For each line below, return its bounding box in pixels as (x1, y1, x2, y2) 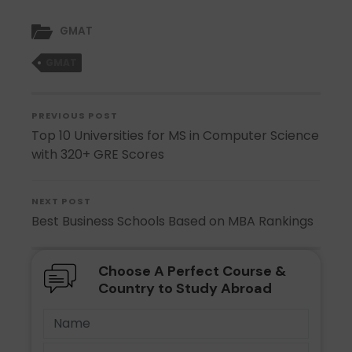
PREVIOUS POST (31, 109, 119, 123)
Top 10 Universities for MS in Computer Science (31, 126, 320, 145)
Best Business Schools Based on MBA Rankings (31, 212, 314, 231)
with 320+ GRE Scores (31, 145, 165, 164)
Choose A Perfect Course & (97, 262, 286, 281)
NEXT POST (31, 195, 92, 208)
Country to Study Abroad (97, 279, 272, 299)
